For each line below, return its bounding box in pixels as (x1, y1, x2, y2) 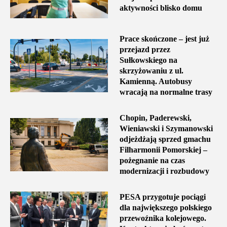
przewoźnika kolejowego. (119, 214, 206, 223)
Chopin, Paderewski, (119, 113, 192, 123)
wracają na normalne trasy (119, 88, 212, 97)
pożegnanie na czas (119, 156, 185, 165)
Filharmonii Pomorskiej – (119, 145, 207, 155)
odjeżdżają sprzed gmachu (119, 135, 211, 144)
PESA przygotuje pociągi (119, 193, 206, 202)
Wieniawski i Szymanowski (119, 124, 213, 133)
